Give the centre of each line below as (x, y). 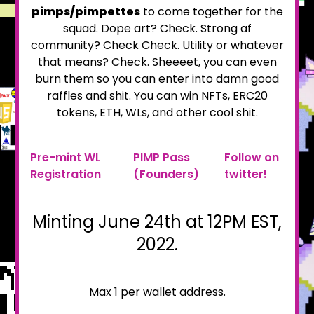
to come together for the (213, 12)
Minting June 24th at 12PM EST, (157, 222)
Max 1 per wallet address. (157, 292)
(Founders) (166, 174)
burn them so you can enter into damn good (157, 79)
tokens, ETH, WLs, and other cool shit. (157, 112)
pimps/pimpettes (86, 12)
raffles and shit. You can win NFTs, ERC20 (157, 96)
